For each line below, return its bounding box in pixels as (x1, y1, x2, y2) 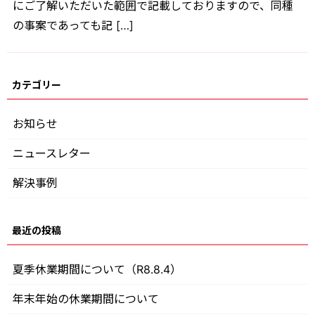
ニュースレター (13, 146, 91, 161)
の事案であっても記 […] (13, 18, 134, 33)
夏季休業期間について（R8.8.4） (13, 262, 181, 276)
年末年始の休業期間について (13, 291, 159, 306)
